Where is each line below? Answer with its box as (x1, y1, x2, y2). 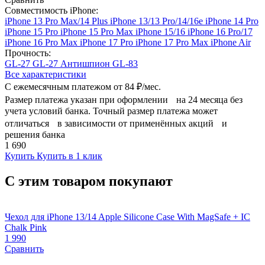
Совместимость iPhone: (5, 5, 98, 15)
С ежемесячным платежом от (5, 81, 125, 92)
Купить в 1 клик (37, 150, 102, 161)
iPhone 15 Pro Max (60, 26, 135, 37)
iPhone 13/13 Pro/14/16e (110, 15, 205, 26)
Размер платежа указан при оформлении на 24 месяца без (5, 94, 243, 105)
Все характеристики (5, 69, 86, 79)
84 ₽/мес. (125, 81, 161, 92)
